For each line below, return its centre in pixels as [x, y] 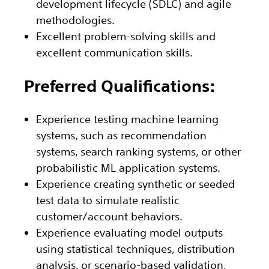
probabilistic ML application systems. [128, 168]
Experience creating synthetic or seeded [135, 184]
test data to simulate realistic [108, 200]
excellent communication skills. [114, 52]
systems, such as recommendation [121, 135]
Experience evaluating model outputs [129, 233]
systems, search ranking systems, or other [138, 152]
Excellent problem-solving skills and [126, 36]
